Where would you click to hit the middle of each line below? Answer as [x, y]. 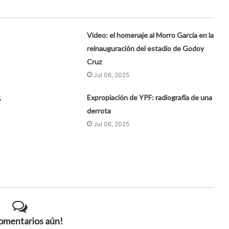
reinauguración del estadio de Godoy [146, 48]
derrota [99, 110]
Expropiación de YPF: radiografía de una [150, 97]
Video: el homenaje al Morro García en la [151, 35]
